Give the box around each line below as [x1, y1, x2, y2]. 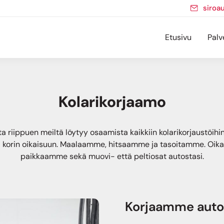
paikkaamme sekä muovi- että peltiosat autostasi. [20, 151, 204, 161]
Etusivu [165, 32, 192, 42]
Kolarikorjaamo [58, 92, 166, 111]
